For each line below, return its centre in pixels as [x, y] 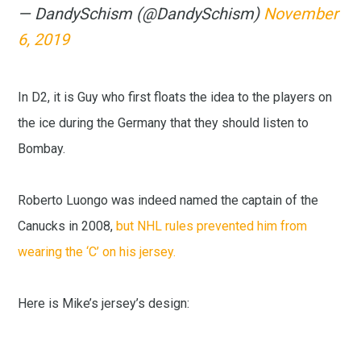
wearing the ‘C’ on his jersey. [97, 252]
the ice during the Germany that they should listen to [164, 123]
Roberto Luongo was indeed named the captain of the [168, 201]
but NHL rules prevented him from [212, 226]
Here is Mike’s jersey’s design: [104, 304]
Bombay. [42, 149]
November [301, 14]
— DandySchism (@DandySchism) [141, 14]
